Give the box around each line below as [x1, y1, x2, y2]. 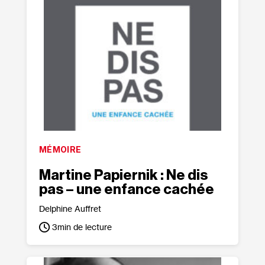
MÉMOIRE [38, 144, 82, 154]
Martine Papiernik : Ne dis [38, 168, 208, 182]
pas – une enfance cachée [38, 182, 214, 196]
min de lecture [57, 222, 112, 232]
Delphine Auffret [38, 203, 101, 214]
